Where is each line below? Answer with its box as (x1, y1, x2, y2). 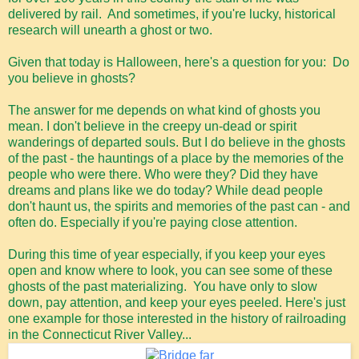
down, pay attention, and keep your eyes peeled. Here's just (8, 296, 345, 310)
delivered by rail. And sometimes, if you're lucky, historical (8, 7, 336, 22)
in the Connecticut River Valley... (8, 328, 192, 342)
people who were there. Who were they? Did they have (8, 167, 318, 182)
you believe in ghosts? (8, 71, 135, 86)
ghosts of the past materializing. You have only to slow (8, 280, 317, 294)
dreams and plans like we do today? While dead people (8, 184, 323, 198)
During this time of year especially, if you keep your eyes (8, 248, 325, 262)
